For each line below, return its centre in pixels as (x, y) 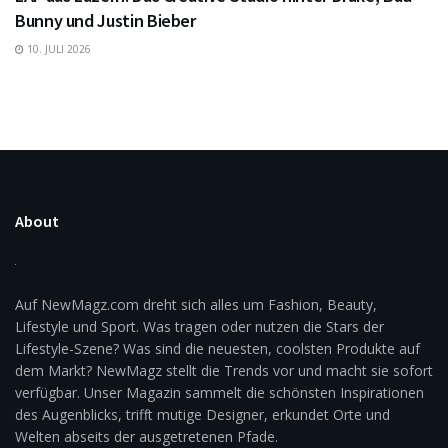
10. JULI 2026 (57, 48)
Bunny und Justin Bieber (105, 20)
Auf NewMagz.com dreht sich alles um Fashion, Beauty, (196, 304)
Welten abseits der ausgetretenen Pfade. (146, 436)
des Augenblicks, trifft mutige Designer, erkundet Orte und (202, 414)
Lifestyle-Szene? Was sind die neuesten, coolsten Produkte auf (217, 348)
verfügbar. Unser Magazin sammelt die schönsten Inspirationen (219, 392)
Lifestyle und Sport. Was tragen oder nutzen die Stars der (199, 326)
